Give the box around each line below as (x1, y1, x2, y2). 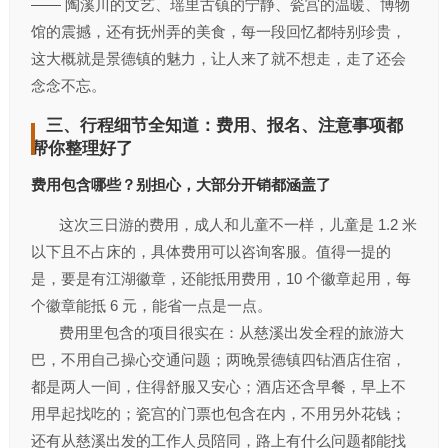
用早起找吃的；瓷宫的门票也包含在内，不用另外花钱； (30, 405, 406, 422)
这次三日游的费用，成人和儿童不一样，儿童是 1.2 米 (30, 216, 417, 233)
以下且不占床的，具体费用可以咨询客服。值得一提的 (30, 243, 391, 260)
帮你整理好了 (30, 139, 133, 158)
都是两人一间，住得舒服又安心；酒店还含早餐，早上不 (30, 378, 406, 395)
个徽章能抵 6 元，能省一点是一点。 (30, 297, 272, 314)
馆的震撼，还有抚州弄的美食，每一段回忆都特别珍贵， (30, 23, 406, 40)
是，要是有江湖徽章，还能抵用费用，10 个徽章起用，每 (30, 270, 411, 287)
